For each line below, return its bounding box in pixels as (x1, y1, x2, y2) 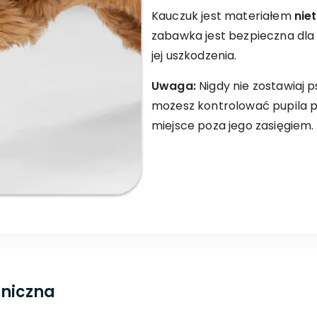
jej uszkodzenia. (151, 47, 237, 64)
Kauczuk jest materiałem (151, 8, 294, 24)
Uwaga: (151, 78, 196, 94)
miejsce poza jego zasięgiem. (151, 117, 314, 134)
